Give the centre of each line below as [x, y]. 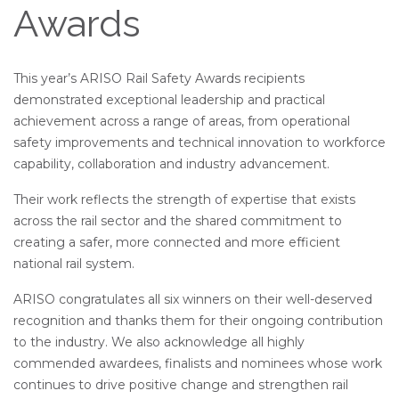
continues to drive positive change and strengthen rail [181, 384]
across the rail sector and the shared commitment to [178, 220]
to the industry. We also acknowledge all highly [159, 342]
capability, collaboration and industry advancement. [171, 163]
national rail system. [74, 263]
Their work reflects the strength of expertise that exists [184, 199]
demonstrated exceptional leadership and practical [169, 99]
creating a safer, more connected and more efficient [177, 242]
